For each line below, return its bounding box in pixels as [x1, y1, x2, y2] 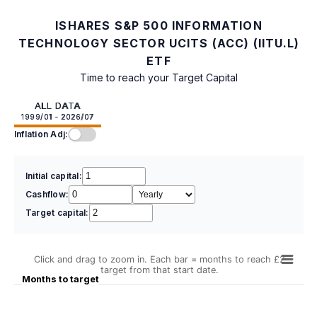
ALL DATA [34, 99, 81, 111]
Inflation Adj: [14, 128, 69, 139]
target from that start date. [100, 264, 219, 275]
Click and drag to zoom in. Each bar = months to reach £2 [33, 253, 285, 265]
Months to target [22, 273, 99, 284]
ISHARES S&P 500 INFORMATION [55, 18, 263, 33]
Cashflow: [25, 188, 69, 200]
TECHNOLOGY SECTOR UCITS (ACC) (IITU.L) [18, 35, 300, 50]
